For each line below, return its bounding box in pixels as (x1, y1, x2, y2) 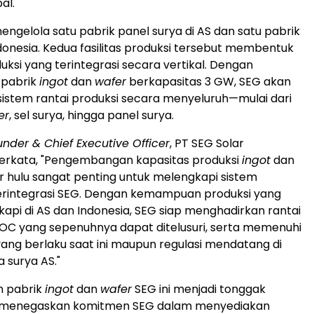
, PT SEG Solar (170, 135, 244, 151)
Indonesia (77, 202, 130, 219)
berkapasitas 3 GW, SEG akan (126, 73, 291, 90)
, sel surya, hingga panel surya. (9, 107, 174, 123)
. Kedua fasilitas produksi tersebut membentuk (38, 39, 294, 56)
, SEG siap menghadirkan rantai (130, 202, 301, 219)
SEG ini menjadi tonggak (132, 280, 266, 297)
